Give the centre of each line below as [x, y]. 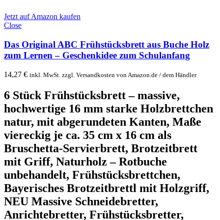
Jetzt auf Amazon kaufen [42, 17]
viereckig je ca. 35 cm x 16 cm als [88, 135]
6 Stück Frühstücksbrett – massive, [92, 95]
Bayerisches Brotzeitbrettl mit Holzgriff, [107, 188]
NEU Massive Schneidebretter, [81, 201]
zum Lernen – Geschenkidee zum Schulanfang [97, 55]
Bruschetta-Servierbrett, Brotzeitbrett [101, 148]
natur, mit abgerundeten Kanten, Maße [103, 122]
